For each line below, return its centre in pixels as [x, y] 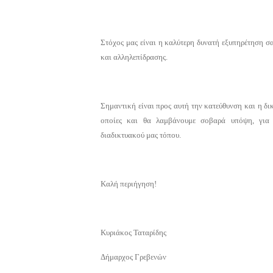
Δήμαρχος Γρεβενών [133, 257]
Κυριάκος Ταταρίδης [133, 232]
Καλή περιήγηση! [129, 183]
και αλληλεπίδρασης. [134, 57]
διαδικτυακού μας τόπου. [141, 135]
